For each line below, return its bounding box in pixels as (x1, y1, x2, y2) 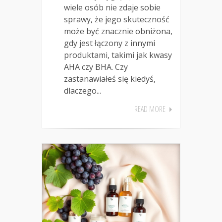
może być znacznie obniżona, (64, 26, 172, 37)
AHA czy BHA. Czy (64, 61, 128, 73)
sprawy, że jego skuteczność (64, 14, 169, 25)
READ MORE (134, 104, 166, 115)
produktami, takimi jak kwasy (64, 50, 172, 61)
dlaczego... (64, 85, 101, 97)
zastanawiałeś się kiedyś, (64, 73, 156, 85)
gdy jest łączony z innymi (64, 38, 155, 49)
